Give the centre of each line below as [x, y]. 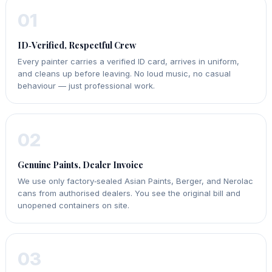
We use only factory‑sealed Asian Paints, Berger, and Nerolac [136, 181]
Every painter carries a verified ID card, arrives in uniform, [129, 62]
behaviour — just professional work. [87, 86]
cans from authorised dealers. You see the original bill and [129, 193]
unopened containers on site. [74, 205]
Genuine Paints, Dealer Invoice [81, 165]
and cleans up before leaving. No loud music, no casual [124, 74]
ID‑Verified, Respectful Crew [77, 45]
